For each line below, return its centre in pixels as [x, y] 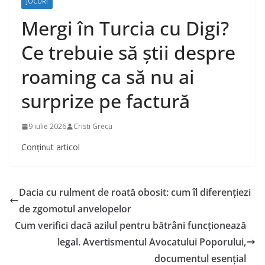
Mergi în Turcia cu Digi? [125, 28]
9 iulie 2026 [47, 127]
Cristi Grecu [93, 127]
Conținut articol [51, 147]
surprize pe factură [106, 101]
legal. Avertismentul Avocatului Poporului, [152, 242]
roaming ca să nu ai [108, 77]
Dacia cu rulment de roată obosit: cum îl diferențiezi [135, 193]
